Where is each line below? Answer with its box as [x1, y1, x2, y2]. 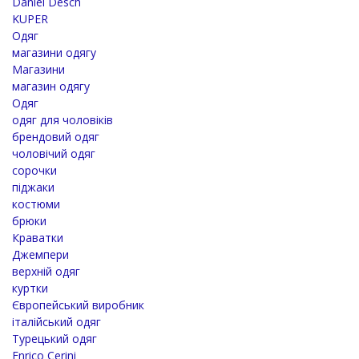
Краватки [12, 229, 63, 245]
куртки [12, 280, 48, 296]
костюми [12, 196, 60, 212]
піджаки [12, 179, 54, 195]
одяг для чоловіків [12, 111, 113, 127]
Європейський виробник [12, 296, 144, 313]
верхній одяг [12, 263, 80, 279]
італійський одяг [12, 313, 101, 329]
